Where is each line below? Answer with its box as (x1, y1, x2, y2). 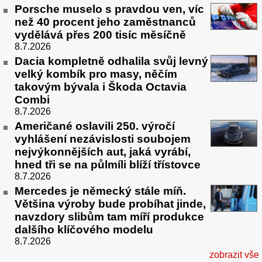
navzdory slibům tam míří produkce (15, 210, 204, 223)
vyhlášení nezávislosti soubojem (15, 132, 191, 145)
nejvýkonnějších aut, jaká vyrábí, (15, 145, 191, 158)
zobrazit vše (209, 249, 259, 260)
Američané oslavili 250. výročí (15, 119, 175, 132)
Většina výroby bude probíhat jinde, (15, 197, 206, 210)
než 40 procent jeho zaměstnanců (15, 16, 196, 29)
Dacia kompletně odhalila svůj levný (15, 54, 208, 67)
